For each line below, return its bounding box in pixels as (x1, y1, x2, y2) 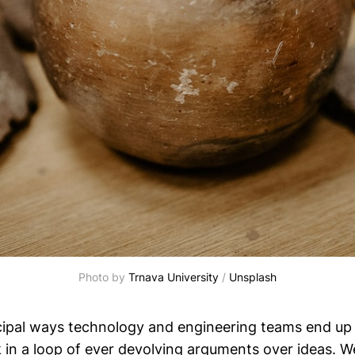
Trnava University (128, 270, 219, 284)
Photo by (78, 270, 128, 284)
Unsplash (229, 270, 277, 284)
